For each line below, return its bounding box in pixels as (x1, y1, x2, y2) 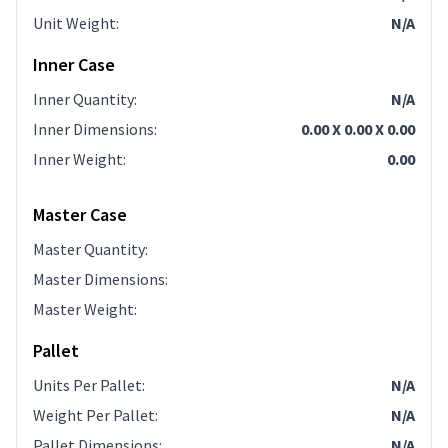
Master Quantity (33, 239, 145, 260)
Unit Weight (33, 13, 116, 34)
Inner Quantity (33, 89, 134, 110)
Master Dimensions (33, 269, 165, 290)
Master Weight (33, 299, 134, 320)
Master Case (33, 203, 127, 227)
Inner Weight (33, 149, 123, 170)
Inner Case (33, 53, 115, 77)
